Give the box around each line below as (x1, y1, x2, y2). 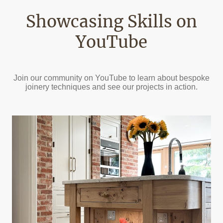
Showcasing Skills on (26, 11, 197, 32)
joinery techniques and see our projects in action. (25, 83, 198, 92)
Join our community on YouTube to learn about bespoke (13, 74, 210, 83)
